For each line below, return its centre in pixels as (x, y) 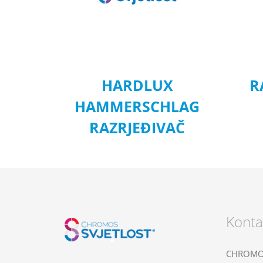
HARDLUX (137, 85)
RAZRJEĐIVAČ (137, 128)
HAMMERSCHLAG (137, 107)
